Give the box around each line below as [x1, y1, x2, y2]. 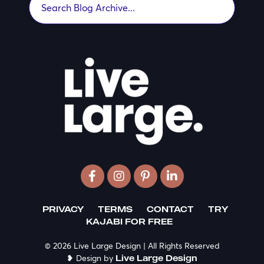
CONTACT [146, 204, 194, 214]
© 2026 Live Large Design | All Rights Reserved [44, 240, 220, 252]
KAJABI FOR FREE [85, 216, 173, 227]
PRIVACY [42, 204, 84, 214]
